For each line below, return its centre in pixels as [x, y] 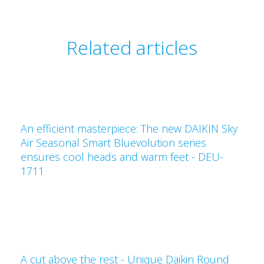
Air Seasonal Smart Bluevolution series [113, 143]
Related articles [132, 47]
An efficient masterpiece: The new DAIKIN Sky [129, 128]
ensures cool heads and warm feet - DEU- [122, 157]
